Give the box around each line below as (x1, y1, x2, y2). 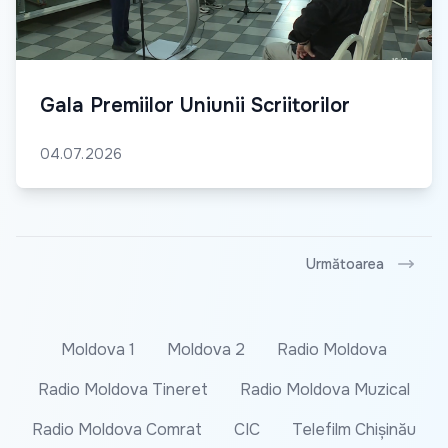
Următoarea (306, 254, 384, 273)
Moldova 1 (61, 338, 135, 360)
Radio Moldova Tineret (38, 378, 208, 400)
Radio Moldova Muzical (240, 378, 410, 400)
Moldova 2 (167, 338, 245, 360)
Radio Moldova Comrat (32, 418, 202, 440)
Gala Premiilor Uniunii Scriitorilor (40, 92, 350, 118)
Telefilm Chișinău (292, 418, 416, 440)
